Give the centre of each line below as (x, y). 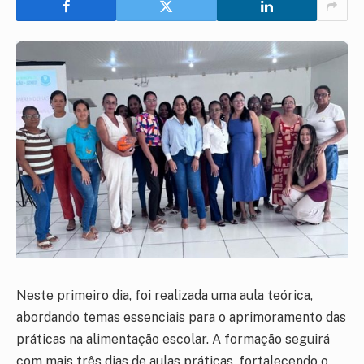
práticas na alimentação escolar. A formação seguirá (173, 339)
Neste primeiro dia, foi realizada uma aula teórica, (165, 295)
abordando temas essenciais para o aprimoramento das (181, 317)
